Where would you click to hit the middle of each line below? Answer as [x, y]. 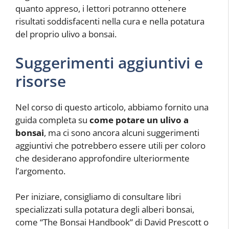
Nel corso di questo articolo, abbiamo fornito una [112, 107]
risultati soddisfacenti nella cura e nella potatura [110, 21]
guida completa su [52, 120]
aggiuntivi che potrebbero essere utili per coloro [110, 145]
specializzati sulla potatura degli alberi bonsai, [105, 209]
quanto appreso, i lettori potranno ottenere [101, 8]
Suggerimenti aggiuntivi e [109, 62]
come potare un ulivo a [139, 120]
